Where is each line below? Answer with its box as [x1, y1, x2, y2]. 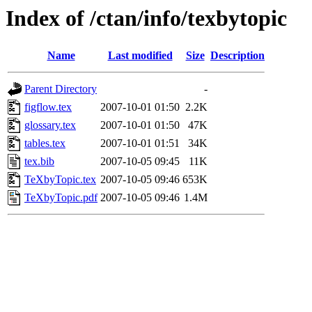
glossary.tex [24, 119, 76, 132]
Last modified [107, 49, 173, 62]
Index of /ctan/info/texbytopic [6, 6, 287, 31]
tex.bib [24, 155, 54, 168]
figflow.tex [24, 101, 72, 114]
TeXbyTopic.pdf [24, 192, 97, 204]
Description [210, 49, 265, 62]
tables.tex [24, 137, 65, 150]
